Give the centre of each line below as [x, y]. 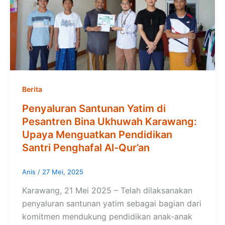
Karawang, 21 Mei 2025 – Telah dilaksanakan [107, 191]
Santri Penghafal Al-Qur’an [86, 147]
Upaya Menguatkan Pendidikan [97, 134]
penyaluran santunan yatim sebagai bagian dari [112, 204]
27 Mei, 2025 [63, 172]
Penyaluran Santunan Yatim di [94, 108]
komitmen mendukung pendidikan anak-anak [107, 217]
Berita [32, 89]
